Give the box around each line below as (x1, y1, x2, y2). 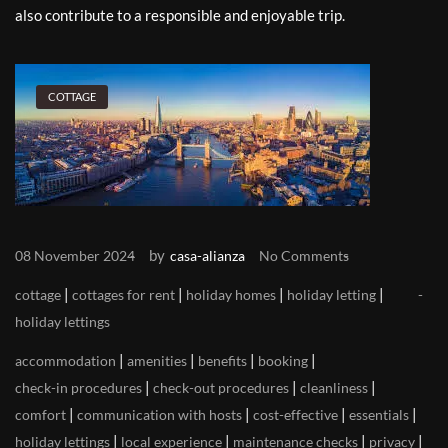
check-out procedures (153, 379, 289, 397)
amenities (127, 352, 187, 370)
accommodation (15, 352, 116, 370)
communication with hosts (77, 406, 242, 424)
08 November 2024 (15, 247, 135, 265)
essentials (349, 406, 409, 424)
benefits (198, 352, 247, 370)
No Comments (259, 247, 349, 265)
